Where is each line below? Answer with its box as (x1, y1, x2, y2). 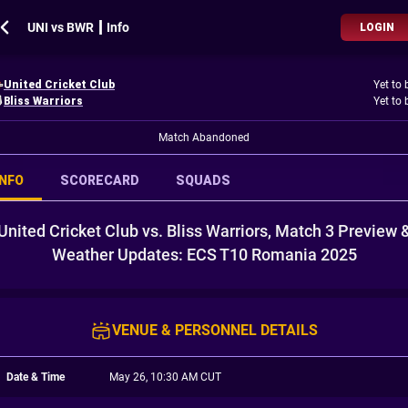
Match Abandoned (158, 131, 250, 144)
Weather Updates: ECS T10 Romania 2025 (51, 245, 357, 264)
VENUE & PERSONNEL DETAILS (112, 321, 318, 339)
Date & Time (6, 371, 65, 383)
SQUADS (176, 173, 230, 188)
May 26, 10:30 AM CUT (108, 371, 221, 383)
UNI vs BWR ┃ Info (27, 20, 129, 35)
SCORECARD (60, 173, 139, 188)
